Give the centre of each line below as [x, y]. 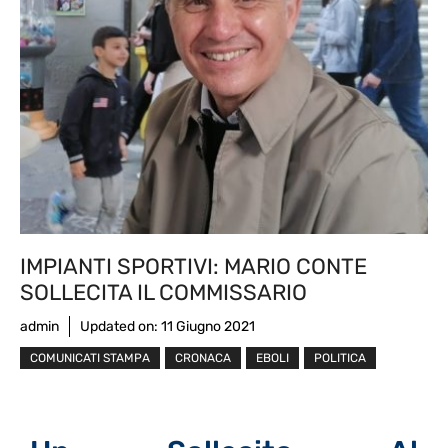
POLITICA [340, 357]
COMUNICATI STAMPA [90, 357]
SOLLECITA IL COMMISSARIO [163, 292]
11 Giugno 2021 [208, 326]
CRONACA [203, 357]
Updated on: [120, 326]
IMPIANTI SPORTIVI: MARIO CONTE [193, 266]
